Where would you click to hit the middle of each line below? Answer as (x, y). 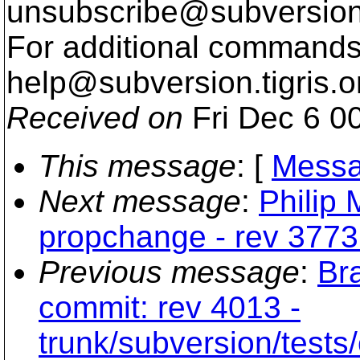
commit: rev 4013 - (170, 307)
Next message (140, 201)
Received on (95, 118)
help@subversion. (134, 82)
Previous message (169, 272)
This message (137, 166)
